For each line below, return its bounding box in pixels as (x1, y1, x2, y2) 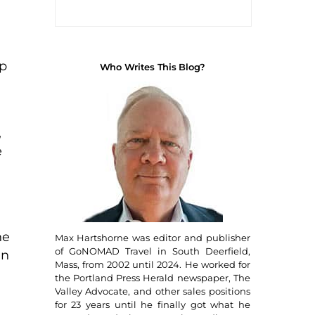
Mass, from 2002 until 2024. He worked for (54, 259, 250, 271)
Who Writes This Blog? (99, 60, 206, 72)
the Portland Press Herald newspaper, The (54, 272, 250, 284)
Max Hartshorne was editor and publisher (54, 232, 250, 244)
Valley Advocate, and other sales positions (54, 285, 250, 297)
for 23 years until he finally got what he (54, 299, 250, 311)
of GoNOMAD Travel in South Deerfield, (54, 245, 250, 257)
